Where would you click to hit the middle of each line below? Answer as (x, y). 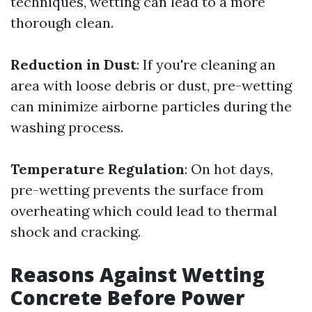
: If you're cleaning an (206, 64)
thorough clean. (62, 23)
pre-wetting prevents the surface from (137, 190)
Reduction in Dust (73, 64)
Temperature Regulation (97, 169)
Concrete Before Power (127, 297)
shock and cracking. (76, 232)
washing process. (67, 127)
